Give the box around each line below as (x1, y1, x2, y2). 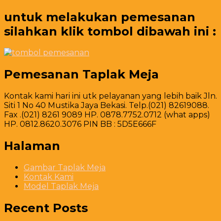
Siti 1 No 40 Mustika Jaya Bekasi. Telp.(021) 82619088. (4, 101, 209, 110)
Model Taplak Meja (24, 182, 99, 191)
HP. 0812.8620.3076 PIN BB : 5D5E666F (4, 119, 156, 129)
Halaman (4, 139, 60, 153)
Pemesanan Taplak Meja (4, 67, 159, 82)
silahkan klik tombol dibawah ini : (4, 24, 216, 38)
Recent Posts (4, 200, 88, 215)
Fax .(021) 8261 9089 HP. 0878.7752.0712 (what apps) (4, 110, 210, 120)
